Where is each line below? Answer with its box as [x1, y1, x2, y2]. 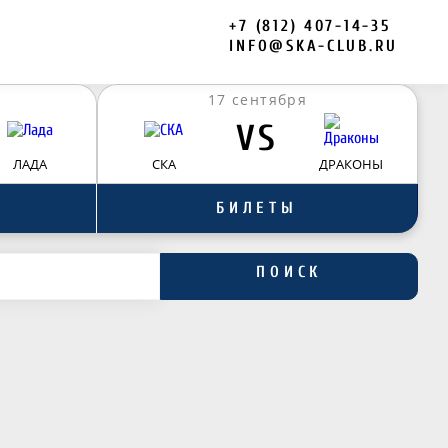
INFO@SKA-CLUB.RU [229, 37, 398, 55]
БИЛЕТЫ [216, 199, 298, 217]
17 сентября [207, 90, 308, 109]
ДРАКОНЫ [319, 155, 384, 173]
